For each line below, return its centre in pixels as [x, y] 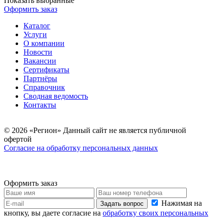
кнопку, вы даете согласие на [53, 213]
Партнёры [40, 79]
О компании [44, 44]
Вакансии [40, 61]
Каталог [37, 26]
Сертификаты [46, 70]
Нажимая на [181, 203]
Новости [38, 52]
